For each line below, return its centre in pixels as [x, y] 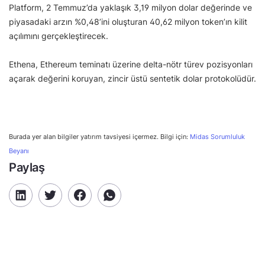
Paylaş [27, 167]
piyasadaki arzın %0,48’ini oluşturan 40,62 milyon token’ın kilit [128, 21]
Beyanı [19, 151]
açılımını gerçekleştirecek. [60, 35]
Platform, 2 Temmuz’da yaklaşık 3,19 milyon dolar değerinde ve [130, 7]
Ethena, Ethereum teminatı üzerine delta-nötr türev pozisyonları [131, 64]
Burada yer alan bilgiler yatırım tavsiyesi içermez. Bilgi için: [99, 137]
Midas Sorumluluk [217, 137]
